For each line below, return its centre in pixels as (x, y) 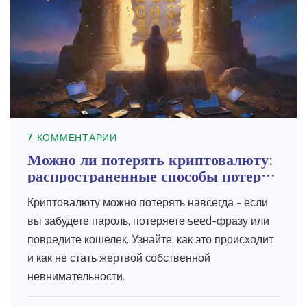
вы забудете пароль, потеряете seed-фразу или (148, 221)
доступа (54, 191)
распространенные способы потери (149, 174)
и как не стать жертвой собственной (119, 258)
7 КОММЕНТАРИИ (72, 138)
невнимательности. (76, 276)
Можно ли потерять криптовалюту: (150, 158)
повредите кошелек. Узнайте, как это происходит (150, 239)
